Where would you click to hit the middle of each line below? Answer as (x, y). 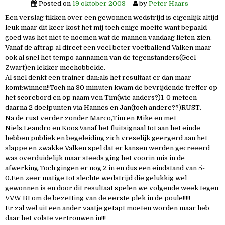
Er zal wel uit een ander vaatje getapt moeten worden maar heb (107, 208)
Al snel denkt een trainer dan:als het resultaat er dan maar (98, 78)
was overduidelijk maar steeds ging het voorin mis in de (95, 158)
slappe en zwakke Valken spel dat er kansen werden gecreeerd (107, 148)
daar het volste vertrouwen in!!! (55, 218)
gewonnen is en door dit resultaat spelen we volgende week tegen (112, 188)
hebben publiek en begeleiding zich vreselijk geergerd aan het (106, 138)
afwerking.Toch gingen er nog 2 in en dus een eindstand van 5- (105, 168)
